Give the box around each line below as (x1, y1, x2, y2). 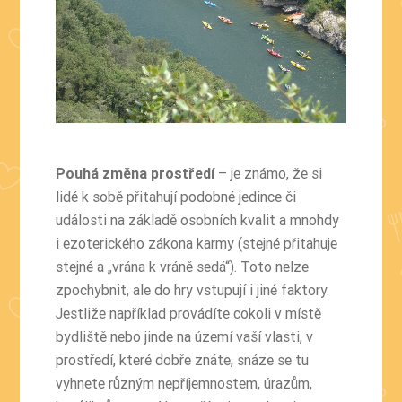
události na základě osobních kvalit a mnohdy (56, 210, 340, 229)
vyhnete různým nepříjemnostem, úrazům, (56, 373, 313, 392)
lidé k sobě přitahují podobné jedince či (56, 187, 297, 205)
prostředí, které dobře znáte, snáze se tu (56, 350, 310, 369)
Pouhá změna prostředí (56, 163, 219, 182)
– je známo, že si (218, 163, 323, 182)
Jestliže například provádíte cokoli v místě (56, 303, 322, 322)
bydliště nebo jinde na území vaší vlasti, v (56, 327, 314, 345)
